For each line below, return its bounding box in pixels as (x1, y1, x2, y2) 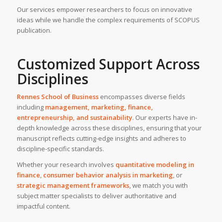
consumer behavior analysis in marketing (43, 170, 173, 179)
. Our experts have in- (132, 112, 197, 122)
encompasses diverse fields (98, 92, 185, 101)
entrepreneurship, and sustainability (16, 112, 132, 122)
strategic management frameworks (16, 180, 129, 190)
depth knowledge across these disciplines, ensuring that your (16, 123, 202, 132)
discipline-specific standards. (16, 144, 104, 153)
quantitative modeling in (115, 160, 194, 169)
